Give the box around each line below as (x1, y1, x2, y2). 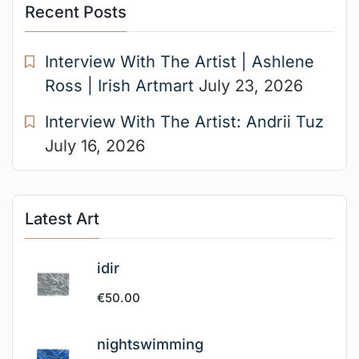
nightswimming (97, 335, 204, 353)
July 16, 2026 (45, 135, 145, 155)
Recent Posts (25, 2, 127, 22)
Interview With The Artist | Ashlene (45, 51, 314, 71)
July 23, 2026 (199, 75, 303, 95)
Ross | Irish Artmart (45, 75, 194, 95)
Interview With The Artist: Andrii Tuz (45, 111, 324, 131)
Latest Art (25, 208, 99, 228)
